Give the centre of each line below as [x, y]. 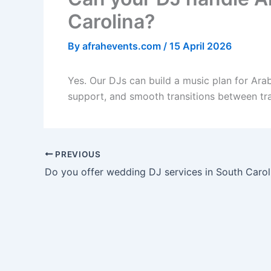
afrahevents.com [123, 46]
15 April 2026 [201, 46]
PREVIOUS [77, 154]
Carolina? [111, 22]
